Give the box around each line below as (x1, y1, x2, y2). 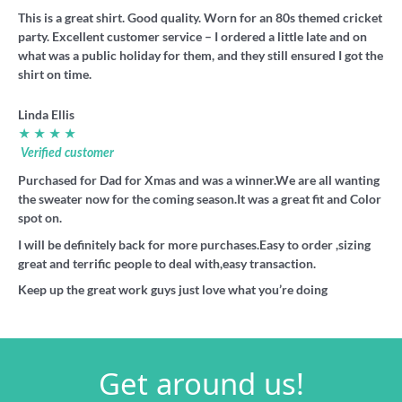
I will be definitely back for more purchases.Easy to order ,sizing (18, 236, 371, 252)
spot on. (18, 210, 62, 226)
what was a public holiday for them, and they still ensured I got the (18, 48, 383, 64)
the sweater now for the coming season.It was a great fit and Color (18, 191, 381, 207)
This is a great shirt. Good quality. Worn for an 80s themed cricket (18, 10, 382, 26)
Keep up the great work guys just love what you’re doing (18, 281, 328, 297)
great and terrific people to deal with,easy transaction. (18, 255, 316, 271)
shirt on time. (18, 66, 92, 83)
